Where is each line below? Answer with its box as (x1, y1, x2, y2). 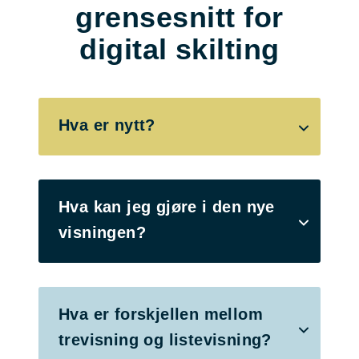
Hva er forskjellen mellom (58, 305, 263, 323)
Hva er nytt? (58, 115, 155, 134)
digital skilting (79, 32, 280, 66)
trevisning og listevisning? (58, 330, 272, 349)
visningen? (58, 223, 147, 241)
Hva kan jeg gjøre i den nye (58, 197, 275, 216)
